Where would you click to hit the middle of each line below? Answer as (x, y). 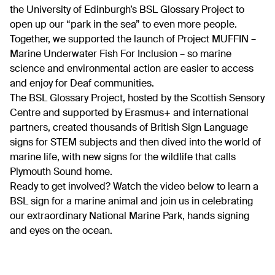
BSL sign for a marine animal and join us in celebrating (131, 202)
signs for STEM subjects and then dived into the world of (135, 143)
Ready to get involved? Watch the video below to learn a (134, 187)
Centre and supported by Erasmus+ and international (129, 113)
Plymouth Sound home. (61, 172)
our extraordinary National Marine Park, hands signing (130, 216)
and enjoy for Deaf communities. (82, 84)
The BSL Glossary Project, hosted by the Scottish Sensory (137, 99)
